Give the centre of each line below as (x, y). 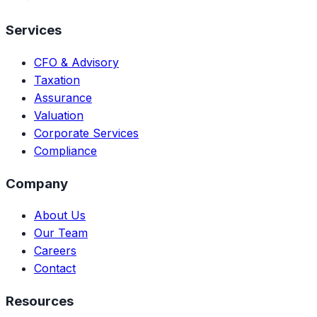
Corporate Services (86, 133)
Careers (55, 251)
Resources (40, 301)
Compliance (65, 150)
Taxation (57, 80)
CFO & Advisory (76, 62)
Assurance (63, 97)
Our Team (61, 233)
